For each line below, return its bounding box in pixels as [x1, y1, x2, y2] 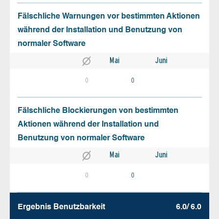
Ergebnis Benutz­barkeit [18, 203, 105, 211]
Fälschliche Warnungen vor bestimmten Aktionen [18, 13, 200, 21]
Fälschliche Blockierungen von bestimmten [18, 107, 178, 115]
